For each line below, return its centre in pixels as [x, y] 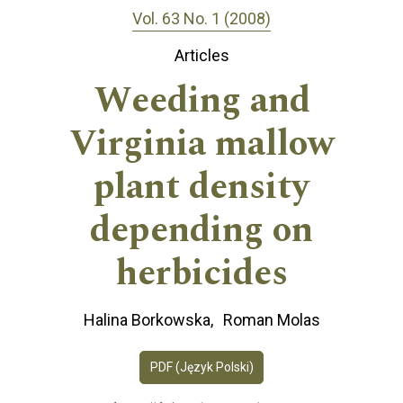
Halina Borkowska [147, 320]
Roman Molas [271, 320]
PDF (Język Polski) [201, 367]
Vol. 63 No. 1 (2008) [201, 18]
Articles [201, 56]
